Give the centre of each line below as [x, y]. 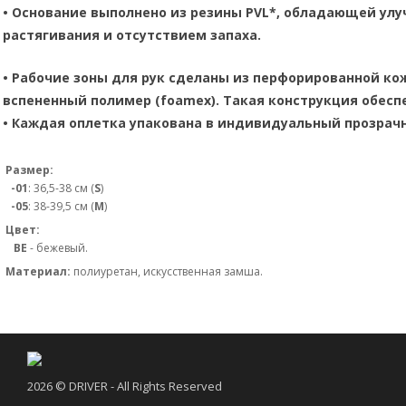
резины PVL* [233, 12]
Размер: [29, 170]
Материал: [39, 271]
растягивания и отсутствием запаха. [132, 34]
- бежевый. [58, 248]
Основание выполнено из [99, 12]
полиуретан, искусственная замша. [168, 271]
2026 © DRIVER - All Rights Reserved [125, 386]
